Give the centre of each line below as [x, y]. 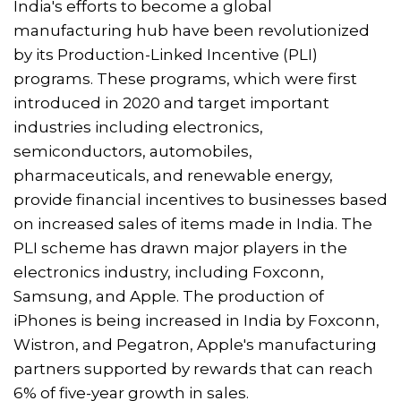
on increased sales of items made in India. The [193, 223]
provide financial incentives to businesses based [200, 199]
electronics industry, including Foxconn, [169, 272]
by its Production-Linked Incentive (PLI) [166, 54]
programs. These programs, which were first [185, 78]
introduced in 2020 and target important [171, 102]
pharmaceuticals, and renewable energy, [173, 175]
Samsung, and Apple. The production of [169, 296]
